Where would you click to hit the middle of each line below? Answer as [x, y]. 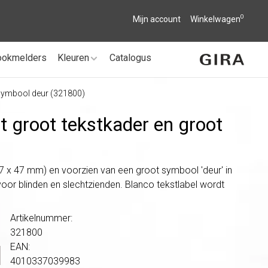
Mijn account [157, 19]
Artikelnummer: [42, 218]
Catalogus [130, 58]
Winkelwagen [215, 19]
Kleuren [73, 58]
